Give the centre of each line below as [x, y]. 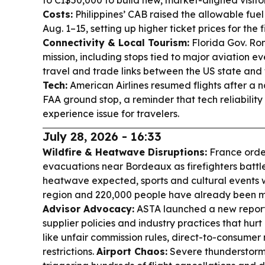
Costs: [58, 14]
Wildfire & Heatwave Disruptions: [125, 152]
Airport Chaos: [132, 251]
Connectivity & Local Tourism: [116, 43]
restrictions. [70, 251]
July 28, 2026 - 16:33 [102, 136]
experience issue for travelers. [111, 114]
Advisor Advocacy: [88, 209]
